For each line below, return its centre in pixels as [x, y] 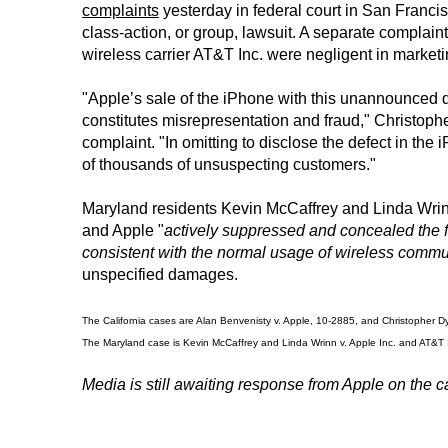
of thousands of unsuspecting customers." [229, 164]
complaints [120, 10]
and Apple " [123, 230]
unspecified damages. [160, 274]
